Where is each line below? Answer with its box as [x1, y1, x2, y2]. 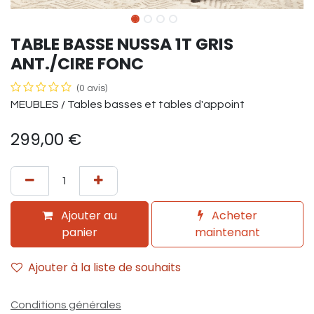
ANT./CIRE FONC [11, 51, 144, 75]
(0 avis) [76, 83, 107, 93]
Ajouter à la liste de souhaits [28, 259, 181, 275]
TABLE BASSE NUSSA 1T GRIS [11, 32, 233, 55]
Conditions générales [11, 299, 121, 310]
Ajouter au [58, 207, 118, 224]
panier [62, 224, 98, 240]
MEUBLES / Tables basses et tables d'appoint [11, 98, 245, 110]
